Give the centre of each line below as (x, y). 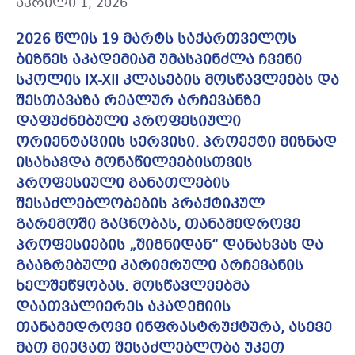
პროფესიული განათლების (123, 185)
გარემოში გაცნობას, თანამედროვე (158, 226)
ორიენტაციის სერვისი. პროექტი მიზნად (176, 143)
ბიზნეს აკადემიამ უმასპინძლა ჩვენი (159, 61)
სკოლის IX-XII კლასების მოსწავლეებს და (177, 82)
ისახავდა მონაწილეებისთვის (134, 164)
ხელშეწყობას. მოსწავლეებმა (133, 288)
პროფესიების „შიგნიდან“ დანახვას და (170, 246)
